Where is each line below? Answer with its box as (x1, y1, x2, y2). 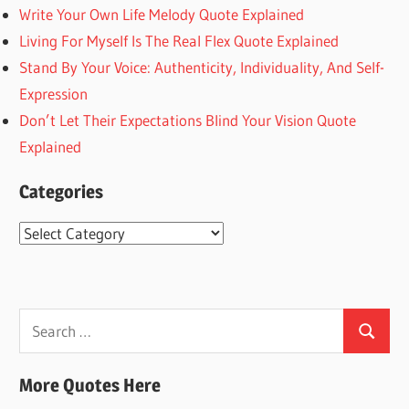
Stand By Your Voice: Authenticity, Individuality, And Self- (19, 58, 385, 77)
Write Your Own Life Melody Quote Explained (19, 5, 305, 24)
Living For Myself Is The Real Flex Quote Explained (19, 31, 340, 50)
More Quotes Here (19, 374, 162, 397)
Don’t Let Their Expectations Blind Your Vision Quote (19, 110, 357, 130)
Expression (19, 84, 89, 103)
